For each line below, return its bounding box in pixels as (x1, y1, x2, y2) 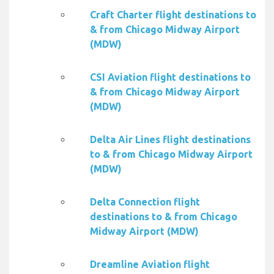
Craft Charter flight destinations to (90, 9, 256, 21)
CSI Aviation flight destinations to (90, 72, 251, 83)
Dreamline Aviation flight (90, 259, 210, 270)
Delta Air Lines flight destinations (90, 134, 251, 146)
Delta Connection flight (90, 196, 200, 208)
